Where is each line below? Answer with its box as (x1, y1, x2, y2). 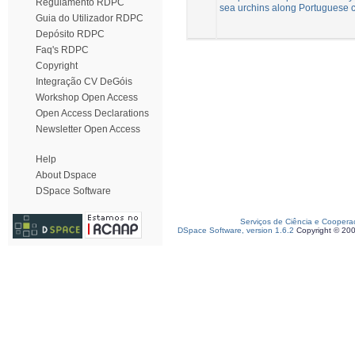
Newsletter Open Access (36, 124, 140, 135)
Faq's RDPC (36, 44, 89, 55)
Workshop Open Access (36, 92, 138, 103)
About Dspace (36, 170, 97, 181)
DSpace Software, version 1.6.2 (177, 226, 294, 235)
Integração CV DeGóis (36, 76, 132, 87)
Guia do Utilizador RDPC (36, 13, 143, 24)
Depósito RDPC (36, 29, 105, 40)
